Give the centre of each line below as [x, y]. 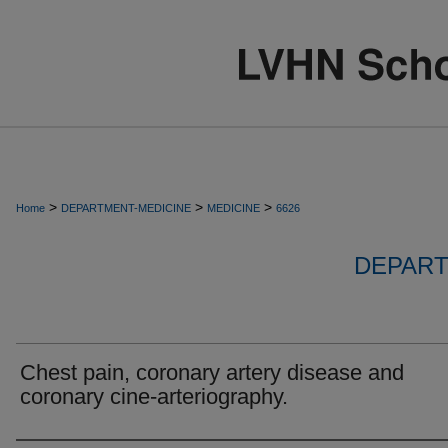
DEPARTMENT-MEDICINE [126, 208]
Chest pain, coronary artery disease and [212, 372]
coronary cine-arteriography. [154, 396]
